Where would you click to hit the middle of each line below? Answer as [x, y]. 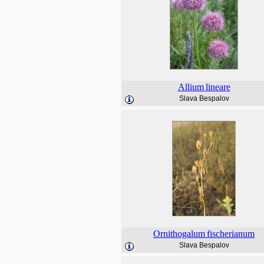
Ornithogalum [179, 234]
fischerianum [231, 234]
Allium [191, 87]
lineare [218, 87]
